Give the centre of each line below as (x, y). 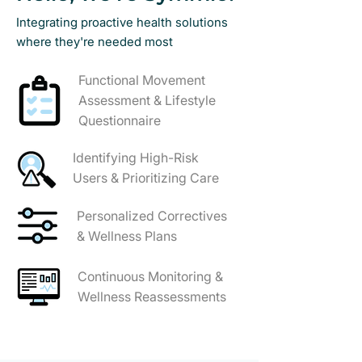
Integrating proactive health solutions (122, 22)
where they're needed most (95, 42)
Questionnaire (120, 120)
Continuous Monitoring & (150, 276)
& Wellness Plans (127, 236)
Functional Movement (142, 80)
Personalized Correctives (152, 216)
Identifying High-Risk (136, 158)
